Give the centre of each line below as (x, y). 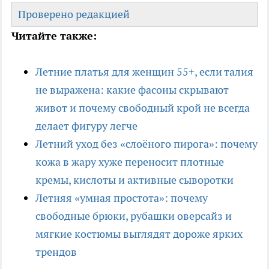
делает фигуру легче (86, 126)
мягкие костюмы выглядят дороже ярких (139, 234)
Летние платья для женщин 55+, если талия (144, 72)
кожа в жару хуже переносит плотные (130, 162)
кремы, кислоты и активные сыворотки (134, 180)
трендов (56, 252)
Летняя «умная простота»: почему (122, 198)
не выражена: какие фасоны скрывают (132, 90)
